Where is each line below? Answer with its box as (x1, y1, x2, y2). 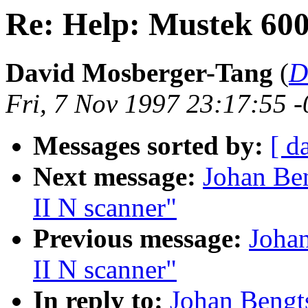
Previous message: (33, 223, 242, 254)
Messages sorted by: (33, 131, 263, 161)
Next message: (33, 162, 196, 192)
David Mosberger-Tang (5, 58, 273, 88)
